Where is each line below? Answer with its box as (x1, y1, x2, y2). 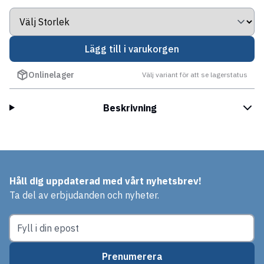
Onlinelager (28, 69, 74, 80)
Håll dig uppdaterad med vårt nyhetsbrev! (9, 174, 202, 187)
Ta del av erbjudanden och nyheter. (9, 189, 159, 201)
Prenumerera (101, 250, 163, 262)
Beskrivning (103, 101, 157, 114)
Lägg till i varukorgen (85, 42, 179, 55)
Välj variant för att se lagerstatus (142, 70, 247, 80)
